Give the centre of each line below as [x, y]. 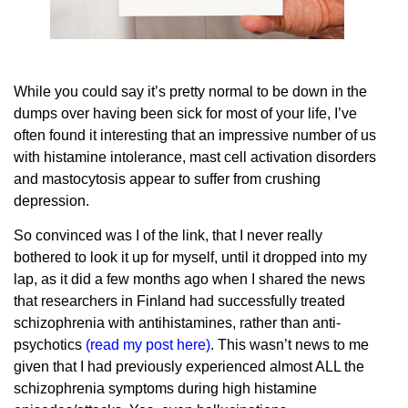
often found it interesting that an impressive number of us [195, 135]
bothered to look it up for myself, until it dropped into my [190, 258]
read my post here [148, 345]
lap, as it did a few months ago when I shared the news [189, 280]
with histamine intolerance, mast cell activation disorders [195, 157]
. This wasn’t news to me [290, 345]
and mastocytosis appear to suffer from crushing [167, 178]
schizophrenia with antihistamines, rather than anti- [177, 323]
